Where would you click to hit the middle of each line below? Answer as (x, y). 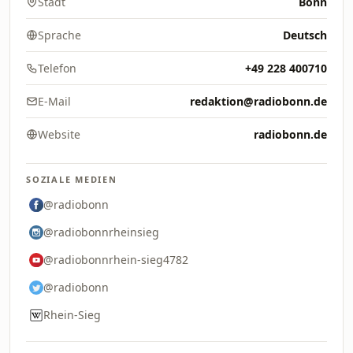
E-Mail (54, 101)
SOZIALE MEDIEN (72, 179)
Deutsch (305, 35)
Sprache (59, 35)
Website (59, 134)
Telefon (57, 68)
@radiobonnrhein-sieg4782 (116, 260)
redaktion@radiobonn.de (258, 101)
